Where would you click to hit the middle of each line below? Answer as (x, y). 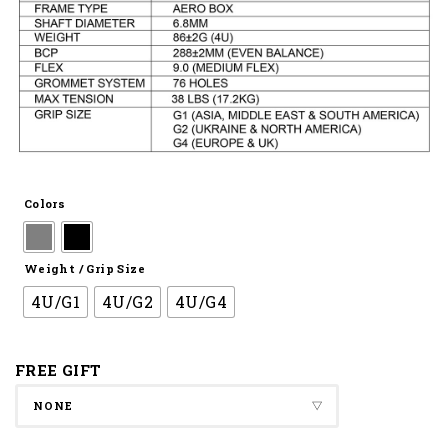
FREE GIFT (58, 369)
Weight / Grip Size (84, 269)
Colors (44, 204)
